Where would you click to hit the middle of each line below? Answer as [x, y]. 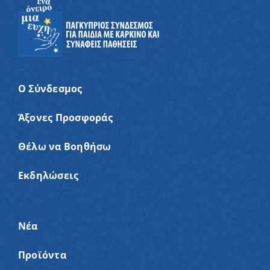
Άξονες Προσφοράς [65, 118]
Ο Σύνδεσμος [50, 89]
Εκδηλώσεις [48, 175]
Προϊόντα [42, 255]
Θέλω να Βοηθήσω [64, 146]
